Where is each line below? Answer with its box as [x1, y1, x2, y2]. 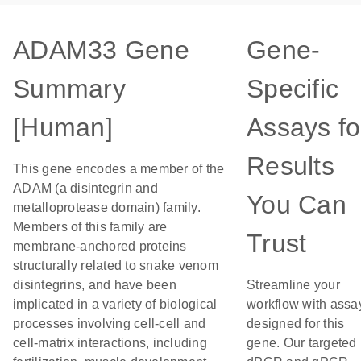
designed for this [247, 317, 345, 330]
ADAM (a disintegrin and [13, 181, 158, 195]
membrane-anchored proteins [13, 239, 187, 253]
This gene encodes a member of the [13, 162, 225, 176]
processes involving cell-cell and [13, 317, 206, 330]
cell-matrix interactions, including [13, 336, 207, 350]
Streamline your [247, 278, 340, 292]
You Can [247, 190, 346, 219]
